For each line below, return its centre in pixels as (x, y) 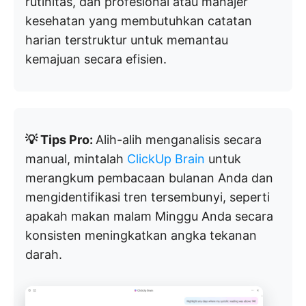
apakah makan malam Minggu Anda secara (149, 216)
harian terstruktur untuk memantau (127, 40)
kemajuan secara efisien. (96, 59)
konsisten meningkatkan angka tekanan (141, 235)
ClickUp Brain (166, 158)
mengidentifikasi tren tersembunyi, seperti (148, 197)
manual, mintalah (76, 158)
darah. (44, 254)
